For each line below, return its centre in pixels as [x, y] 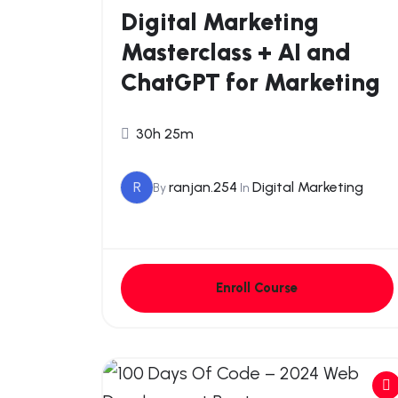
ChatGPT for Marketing [251, 82]
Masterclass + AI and [236, 52]
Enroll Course [257, 287]
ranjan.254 [203, 187]
